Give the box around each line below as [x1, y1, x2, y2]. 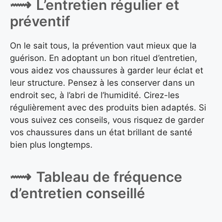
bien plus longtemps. [10, 139, 93, 150]
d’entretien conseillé [10, 185, 145, 202]
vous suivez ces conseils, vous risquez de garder [10, 114, 204, 125]
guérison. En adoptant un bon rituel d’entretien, [10, 53, 197, 63]
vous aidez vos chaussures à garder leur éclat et [10, 65, 203, 75]
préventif [10, 12, 70, 30]
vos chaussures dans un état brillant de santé [10, 127, 192, 137]
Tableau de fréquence [36, 168, 182, 186]
